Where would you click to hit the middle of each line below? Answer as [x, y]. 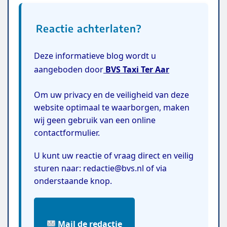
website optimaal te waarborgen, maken [112, 107]
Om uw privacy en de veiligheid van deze [111, 94]
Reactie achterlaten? [89, 28]
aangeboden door [69, 69]
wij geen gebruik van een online [95, 120]
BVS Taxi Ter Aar [136, 69]
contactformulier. [67, 133]
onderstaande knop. [73, 181]
